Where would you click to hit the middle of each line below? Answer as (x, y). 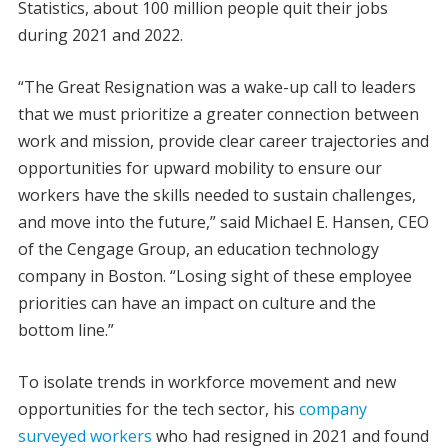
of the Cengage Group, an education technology (198, 248)
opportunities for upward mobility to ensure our (199, 167)
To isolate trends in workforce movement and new (206, 381)
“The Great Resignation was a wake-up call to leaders (216, 86)
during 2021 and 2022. (100, 34)
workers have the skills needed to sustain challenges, (216, 194)
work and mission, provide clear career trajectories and (223, 140)
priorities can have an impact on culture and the (196, 302)
